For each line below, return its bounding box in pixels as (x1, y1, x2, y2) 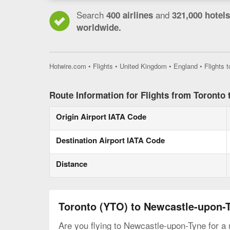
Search (76, 8, 104, 21)
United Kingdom (120, 61, 167, 71)
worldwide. (76, 21, 121, 33)
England (174, 61, 198, 71)
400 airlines (104, 9, 156, 21)
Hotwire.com (49, 61, 86, 71)
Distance (56, 158, 87, 170)
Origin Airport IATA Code (56, 111, 146, 123)
